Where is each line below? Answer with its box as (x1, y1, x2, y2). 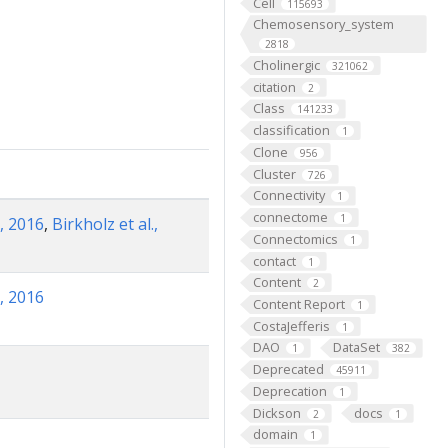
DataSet (332, 338, 380, 357)
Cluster (252, 164, 296, 183)
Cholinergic (252, 55, 320, 74)
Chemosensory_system (252, 15, 394, 34)
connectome (252, 208, 328, 227)
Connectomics (252, 229, 338, 248)
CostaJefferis (252, 316, 330, 335)
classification (252, 121, 330, 140)
